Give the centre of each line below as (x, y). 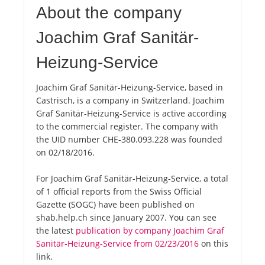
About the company (109, 13)
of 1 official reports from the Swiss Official (119, 192)
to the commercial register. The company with (127, 127)
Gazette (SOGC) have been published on (115, 205)
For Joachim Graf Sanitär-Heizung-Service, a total (132, 179)
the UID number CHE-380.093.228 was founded (129, 140)
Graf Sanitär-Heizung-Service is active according (131, 114)
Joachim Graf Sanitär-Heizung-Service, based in (130, 88)
